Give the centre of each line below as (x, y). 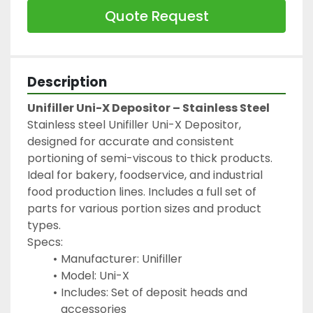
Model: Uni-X (95, 275)
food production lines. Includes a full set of (142, 191)
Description (67, 82)
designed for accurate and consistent (131, 141)
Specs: (45, 242)
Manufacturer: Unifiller (121, 259)
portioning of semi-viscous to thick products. (150, 158)
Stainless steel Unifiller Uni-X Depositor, (134, 124)
